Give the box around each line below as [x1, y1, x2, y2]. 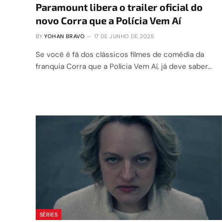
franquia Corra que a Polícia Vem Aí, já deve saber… [36, 61, 212, 71]
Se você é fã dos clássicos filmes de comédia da [36, 49, 204, 59]
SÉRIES [40, 211, 57, 219]
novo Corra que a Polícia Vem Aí [36, 14, 181, 26]
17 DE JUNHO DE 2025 [94, 32, 155, 40]
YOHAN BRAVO [44, 32, 85, 40]
